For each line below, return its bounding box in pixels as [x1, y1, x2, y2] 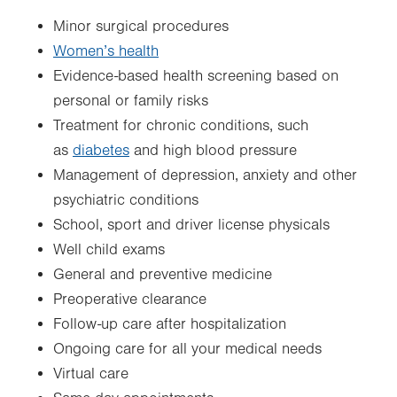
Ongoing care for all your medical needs [53, 340, 322, 359]
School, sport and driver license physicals [53, 216, 330, 235]
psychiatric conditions [53, 191, 198, 210]
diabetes [73, 142, 129, 160]
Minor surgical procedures [53, 18, 229, 36]
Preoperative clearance [53, 291, 206, 309]
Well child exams [53, 241, 165, 260]
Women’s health [53, 43, 159, 61]
